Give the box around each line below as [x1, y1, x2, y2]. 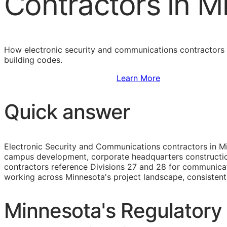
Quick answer [4, 99, 130, 125]
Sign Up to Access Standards [4, 73, 117, 84]
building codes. [4, 55, 62, 65]
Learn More [117, 73, 160, 84]
